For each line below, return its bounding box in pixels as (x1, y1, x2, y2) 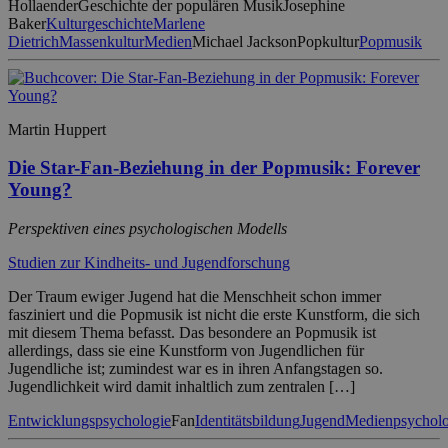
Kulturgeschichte (46, 14, 153, 32)
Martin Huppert (8, 120, 106, 138)
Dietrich (8, 32, 59, 50)
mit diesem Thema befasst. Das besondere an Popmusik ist (8, 323, 376, 341)
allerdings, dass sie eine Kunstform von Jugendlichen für (8, 341, 364, 359)
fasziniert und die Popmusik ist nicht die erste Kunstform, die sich (8, 305, 420, 323)
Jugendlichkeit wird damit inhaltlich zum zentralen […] (8, 377, 355, 395)
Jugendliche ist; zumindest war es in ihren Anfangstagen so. (8, 359, 383, 377)
